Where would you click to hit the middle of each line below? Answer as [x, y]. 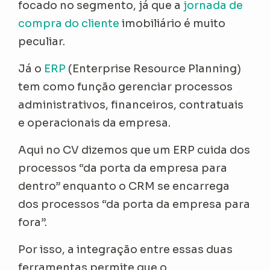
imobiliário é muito [173, 23]
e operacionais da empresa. [95, 123]
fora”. [33, 222]
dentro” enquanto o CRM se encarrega [124, 186]
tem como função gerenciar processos [126, 86]
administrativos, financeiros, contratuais [131, 105]
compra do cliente [69, 23]
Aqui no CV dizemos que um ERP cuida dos [134, 150]
